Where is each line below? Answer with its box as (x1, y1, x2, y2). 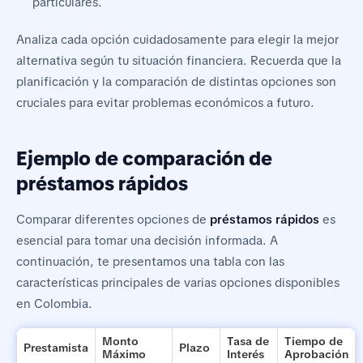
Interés (227, 346, 264, 361)
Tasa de (227, 333, 269, 348)
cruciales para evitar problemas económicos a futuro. (16, 94, 314, 111)
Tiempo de (284, 333, 343, 348)
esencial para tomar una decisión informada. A (16, 232, 278, 249)
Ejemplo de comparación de (16, 145, 272, 171)
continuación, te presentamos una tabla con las (16, 253, 284, 270)
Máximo (102, 346, 146, 361)
